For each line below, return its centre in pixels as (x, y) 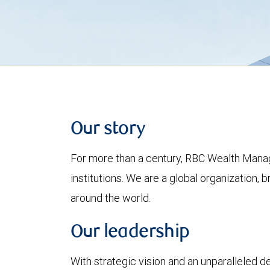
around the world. (111, 198)
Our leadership (130, 233)
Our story (108, 130)
